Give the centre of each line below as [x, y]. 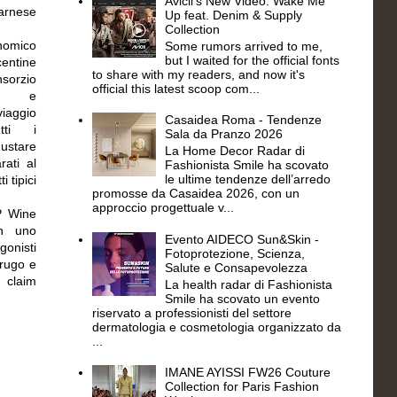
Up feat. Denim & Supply [234, 15]
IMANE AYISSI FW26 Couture [248, 373]
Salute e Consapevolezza [237, 267]
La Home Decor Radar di [235, 151]
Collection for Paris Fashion [242, 387]
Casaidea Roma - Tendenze [244, 120]
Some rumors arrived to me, [244, 46]
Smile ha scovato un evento [243, 298]
